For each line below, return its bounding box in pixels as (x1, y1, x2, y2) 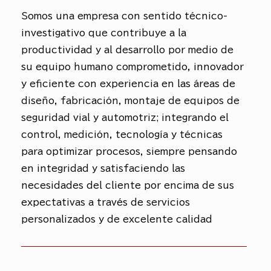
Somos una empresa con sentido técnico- (21, 11, 227, 21)
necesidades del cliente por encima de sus (21, 181, 234, 191)
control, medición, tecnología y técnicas (21, 130, 223, 140)
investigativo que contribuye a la (21, 28, 186, 38)
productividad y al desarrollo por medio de (21, 45, 233, 55)
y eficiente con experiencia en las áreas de (21, 79, 235, 89)
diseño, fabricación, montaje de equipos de (21, 96, 240, 106)
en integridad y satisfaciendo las (21, 164, 185, 174)
